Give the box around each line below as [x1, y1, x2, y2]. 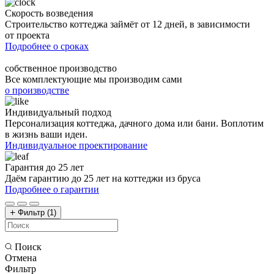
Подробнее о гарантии [5, 184, 99, 194]
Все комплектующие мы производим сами [5, 74, 182, 84]
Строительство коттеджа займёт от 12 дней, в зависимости [5, 19, 250, 29]
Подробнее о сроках [5, 41, 89, 51]
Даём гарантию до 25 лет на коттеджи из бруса [5, 173, 201, 183]
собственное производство [5, 63, 117, 73]
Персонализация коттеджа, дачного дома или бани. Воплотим [5, 118, 264, 128]
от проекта [5, 30, 50, 40]
